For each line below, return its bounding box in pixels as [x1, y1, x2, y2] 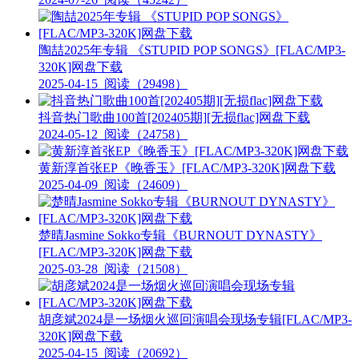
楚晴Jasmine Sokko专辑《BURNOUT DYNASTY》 [38, 228, 322, 242]
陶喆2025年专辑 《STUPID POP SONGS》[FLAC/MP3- [38, 42, 345, 57]
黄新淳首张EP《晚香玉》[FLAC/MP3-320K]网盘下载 [38, 160, 336, 175]
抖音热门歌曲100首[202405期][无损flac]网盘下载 [38, 110, 310, 124]
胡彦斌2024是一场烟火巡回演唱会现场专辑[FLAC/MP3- [38, 312, 352, 326]
